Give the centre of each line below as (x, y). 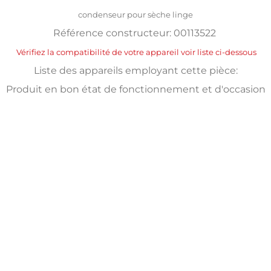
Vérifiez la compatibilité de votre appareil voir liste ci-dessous (135, 52)
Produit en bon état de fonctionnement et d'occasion (135, 89)
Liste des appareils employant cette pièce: (135, 70)
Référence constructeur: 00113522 (135, 33)
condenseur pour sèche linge (135, 14)
